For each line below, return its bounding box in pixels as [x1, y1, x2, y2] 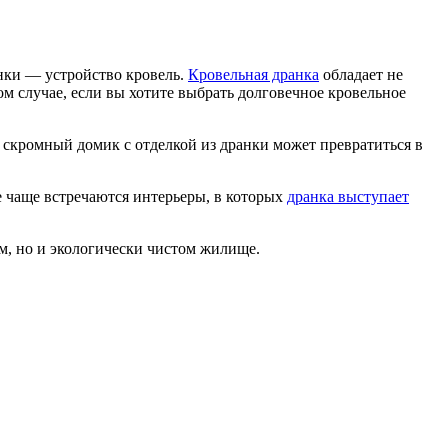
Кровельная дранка [188, 65, 319, 83]
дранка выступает [287, 187, 409, 205]
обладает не [319, 65, 403, 83]
